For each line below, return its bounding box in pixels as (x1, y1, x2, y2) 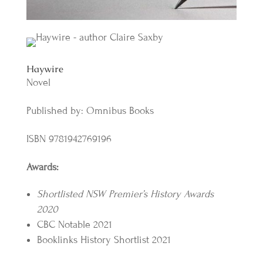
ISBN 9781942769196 (26, 132, 112, 145)
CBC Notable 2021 (36, 218, 112, 231)
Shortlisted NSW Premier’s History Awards (36, 187, 214, 200)
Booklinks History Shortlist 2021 (36, 233, 171, 246)
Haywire (26, 62, 63, 75)
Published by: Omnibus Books (26, 104, 154, 117)
